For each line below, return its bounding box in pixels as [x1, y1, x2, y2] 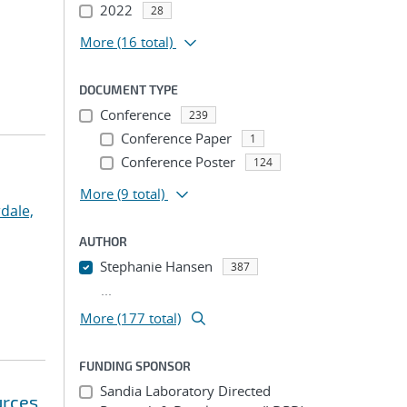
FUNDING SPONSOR [79, 358, 191, 373]
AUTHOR [79, 233, 127, 249]
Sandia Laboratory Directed [99, 382, 271, 400]
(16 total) [117, 33, 173, 51]
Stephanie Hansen [99, 257, 213, 275]
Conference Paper [120, 129, 232, 147]
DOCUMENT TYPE [79, 82, 178, 97]
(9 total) [117, 184, 164, 203]
